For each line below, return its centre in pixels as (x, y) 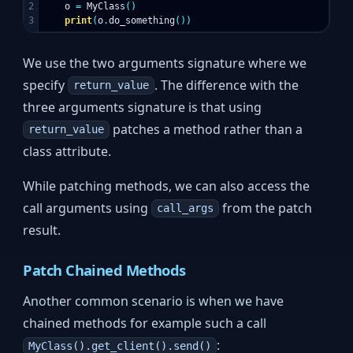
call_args (185, 208)
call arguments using (87, 208)
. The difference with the (226, 85)
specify (46, 85)
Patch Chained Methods (104, 270)
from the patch (265, 208)
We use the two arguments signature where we (165, 63)
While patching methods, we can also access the (167, 186)
